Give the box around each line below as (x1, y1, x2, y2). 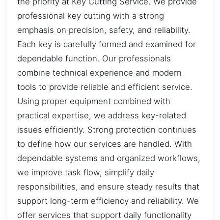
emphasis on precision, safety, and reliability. (17, 25, 191, 35)
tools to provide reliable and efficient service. (17, 82, 192, 92)
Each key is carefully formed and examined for (17, 39, 196, 49)
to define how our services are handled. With (17, 138, 192, 149)
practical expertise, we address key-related (17, 110, 186, 120)
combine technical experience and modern (17, 67, 182, 78)
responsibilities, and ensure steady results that (17, 181, 199, 192)
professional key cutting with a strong (17, 10, 164, 21)
